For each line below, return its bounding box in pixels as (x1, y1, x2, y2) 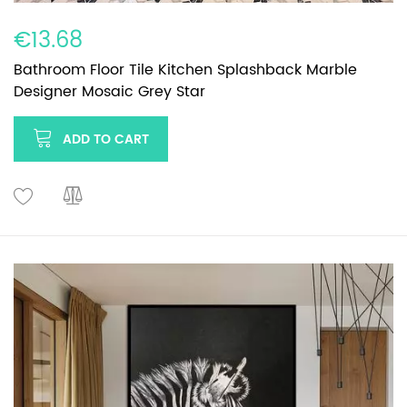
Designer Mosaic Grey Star (14, 79, 205, 104)
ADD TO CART (63, 128, 149, 150)
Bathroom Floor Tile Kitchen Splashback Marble (14, 57, 357, 82)
